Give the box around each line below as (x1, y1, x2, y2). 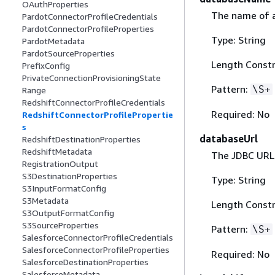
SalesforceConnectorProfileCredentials (22, 232, 173, 243)
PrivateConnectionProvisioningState (22, 72, 161, 83)
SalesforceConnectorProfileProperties (22, 244, 169, 255)
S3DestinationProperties (22, 171, 117, 182)
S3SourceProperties (22, 220, 99, 231)
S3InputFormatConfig (22, 183, 106, 194)
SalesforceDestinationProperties (22, 257, 149, 268)
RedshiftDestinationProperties (22, 134, 141, 145)
